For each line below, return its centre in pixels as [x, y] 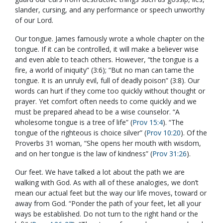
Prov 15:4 [148, 122]
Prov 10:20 [164, 133]
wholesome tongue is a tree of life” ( [74, 122]
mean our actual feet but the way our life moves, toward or [111, 193]
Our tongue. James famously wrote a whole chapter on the [110, 39]
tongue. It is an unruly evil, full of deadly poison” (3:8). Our [107, 81]
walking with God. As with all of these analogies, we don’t [107, 183]
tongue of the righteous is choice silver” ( [81, 133]
